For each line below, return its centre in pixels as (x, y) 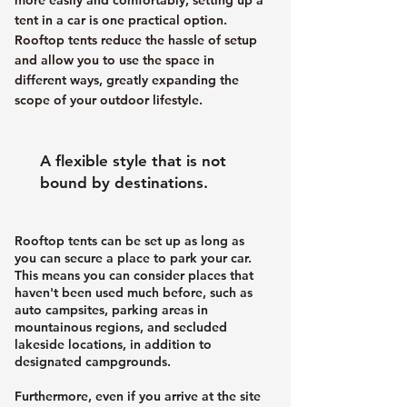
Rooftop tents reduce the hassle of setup (136, 40)
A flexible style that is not (133, 160)
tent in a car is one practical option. (121, 20)
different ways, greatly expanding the (127, 79)
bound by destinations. (124, 182)
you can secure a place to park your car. (133, 258)
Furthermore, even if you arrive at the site (138, 396)
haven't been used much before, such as (134, 292)
